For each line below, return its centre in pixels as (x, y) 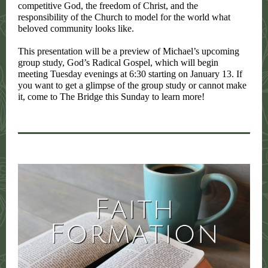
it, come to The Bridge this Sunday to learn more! (111, 97)
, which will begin (184, 63)
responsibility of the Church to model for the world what (124, 17)
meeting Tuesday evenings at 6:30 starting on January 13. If (130, 74)
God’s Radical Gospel (109, 63)
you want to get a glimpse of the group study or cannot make (132, 85)
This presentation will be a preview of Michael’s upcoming (129, 51)
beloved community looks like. (76, 28)
